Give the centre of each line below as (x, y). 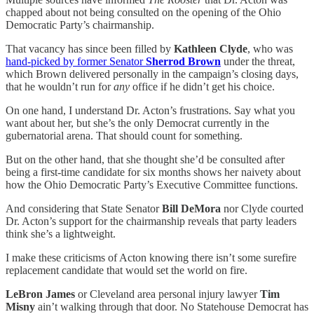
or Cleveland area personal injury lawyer (168, 294)
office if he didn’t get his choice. (202, 86)
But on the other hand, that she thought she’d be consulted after (145, 159)
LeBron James (40, 294)
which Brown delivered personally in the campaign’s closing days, (152, 74)
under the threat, (259, 61)
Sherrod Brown (183, 61)
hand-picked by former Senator (76, 61)
